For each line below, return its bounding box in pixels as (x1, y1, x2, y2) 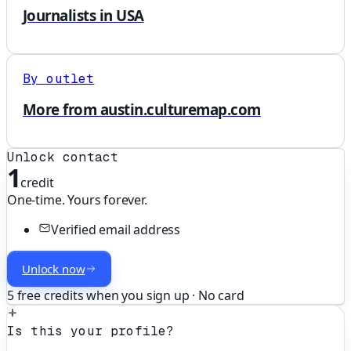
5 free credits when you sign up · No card (7, 286, 244, 304)
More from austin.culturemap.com (23, 99, 261, 119)
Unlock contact (7, 148, 119, 165)
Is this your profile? (7, 322, 175, 339)
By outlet (23, 71, 95, 88)
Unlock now (22, 260, 85, 277)
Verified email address (51, 220, 181, 238)
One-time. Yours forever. (7, 190, 147, 208)
